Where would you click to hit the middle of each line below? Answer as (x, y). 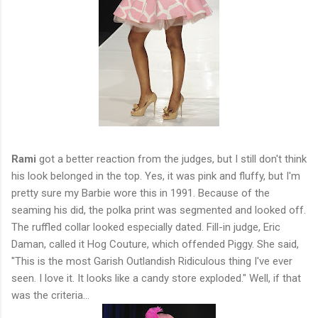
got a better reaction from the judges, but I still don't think (171, 159)
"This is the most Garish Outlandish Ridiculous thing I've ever (152, 261)
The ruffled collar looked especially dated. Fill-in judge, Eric (146, 227)
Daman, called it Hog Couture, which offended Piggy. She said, (155, 244)
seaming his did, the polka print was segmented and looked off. (159, 210)
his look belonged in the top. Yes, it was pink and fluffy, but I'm (156, 176)
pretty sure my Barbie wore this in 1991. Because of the (141, 193)
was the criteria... (50, 295)
